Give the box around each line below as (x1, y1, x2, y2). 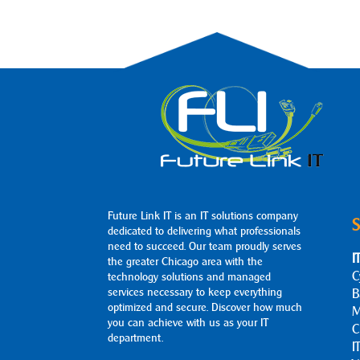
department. (108, 331, 164, 346)
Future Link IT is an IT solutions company (108, 209, 299, 223)
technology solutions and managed (108, 270, 272, 284)
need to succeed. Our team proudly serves (108, 239, 302, 254)
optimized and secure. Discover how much (108, 301, 303, 315)
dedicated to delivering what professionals (108, 224, 301, 239)
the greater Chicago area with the (108, 255, 264, 269)
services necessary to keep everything (108, 285, 283, 300)
